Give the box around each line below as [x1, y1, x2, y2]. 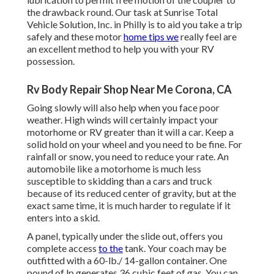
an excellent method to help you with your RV [27, 43, 214, 55]
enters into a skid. [27, 212, 100, 224]
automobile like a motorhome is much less [27, 163, 201, 175]
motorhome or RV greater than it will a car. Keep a [27, 126, 234, 138]
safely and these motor [27, 31, 124, 43]
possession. [27, 55, 75, 67]
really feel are [179, 31, 237, 43]
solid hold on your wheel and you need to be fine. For [27, 138, 242, 150]
